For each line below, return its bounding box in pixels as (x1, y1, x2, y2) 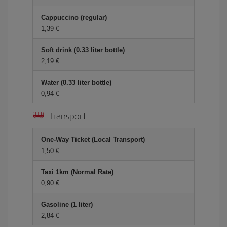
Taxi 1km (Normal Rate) (41, 168, 113, 176)
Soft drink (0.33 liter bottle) (41, 46, 125, 54)
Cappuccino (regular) (41, 14, 107, 21)
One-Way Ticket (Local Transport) (41, 136, 145, 143)
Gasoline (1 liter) (41, 201, 93, 208)
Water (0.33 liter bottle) (41, 79, 111, 86)
